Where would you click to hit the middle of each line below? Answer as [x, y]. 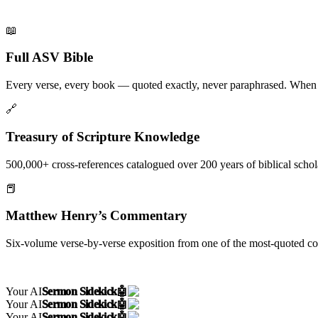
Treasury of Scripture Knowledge [103, 136]
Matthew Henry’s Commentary [97, 216]
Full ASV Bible [49, 57]
